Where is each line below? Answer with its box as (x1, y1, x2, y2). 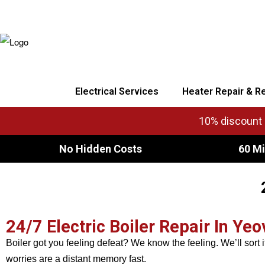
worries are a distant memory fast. (6, 254, 148, 264)
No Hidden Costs (57, 143, 142, 155)
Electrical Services (75, 86, 159, 97)
